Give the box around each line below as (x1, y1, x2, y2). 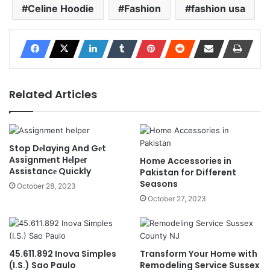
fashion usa (191, 2, 245, 14)
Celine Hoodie (28, 2, 94, 14)
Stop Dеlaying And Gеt (9, 142, 106, 154)
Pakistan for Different (140, 166, 236, 178)
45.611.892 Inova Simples (9, 248, 116, 260)
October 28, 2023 (17, 181, 76, 190)
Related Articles (9, 87, 97, 102)
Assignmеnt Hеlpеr (9, 154, 87, 166)
